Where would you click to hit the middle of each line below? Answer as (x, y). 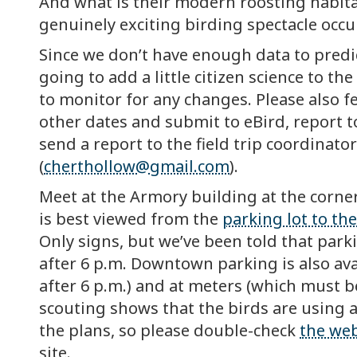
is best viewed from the (131, 219)
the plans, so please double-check (169, 331)
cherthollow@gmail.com (137, 167)
